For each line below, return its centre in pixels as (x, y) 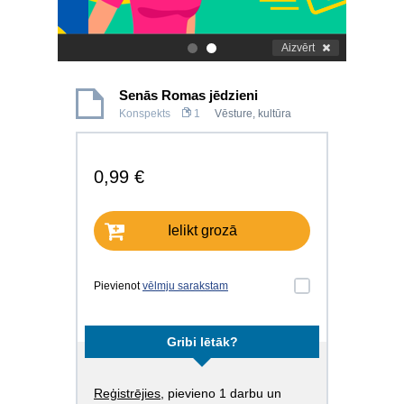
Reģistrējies (127, 393)
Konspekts (145, 114)
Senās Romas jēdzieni (188, 95)
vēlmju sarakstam (185, 286)
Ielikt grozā (202, 230)
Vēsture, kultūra (253, 114)
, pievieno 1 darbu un (221, 393)
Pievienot (118, 286)
